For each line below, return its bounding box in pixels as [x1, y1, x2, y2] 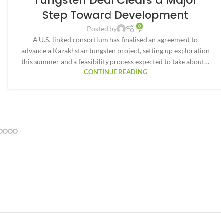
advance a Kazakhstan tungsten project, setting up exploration [21, 46, 210, 55]
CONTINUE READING [83, 68, 147, 76]
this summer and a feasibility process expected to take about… [21, 57, 210, 66]
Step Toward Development [42, 7, 188, 23]
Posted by [86, 24, 117, 33]
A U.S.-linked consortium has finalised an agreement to [33, 36, 198, 44]
